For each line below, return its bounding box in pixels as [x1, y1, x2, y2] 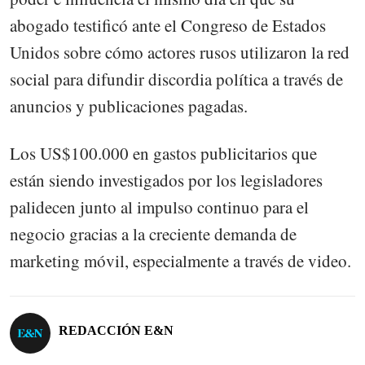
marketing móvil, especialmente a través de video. [10, 249, 351, 273]
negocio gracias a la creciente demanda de [10, 222, 297, 246]
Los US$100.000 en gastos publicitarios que [10, 142, 317, 165]
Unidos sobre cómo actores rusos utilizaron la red [10, 41, 350, 64]
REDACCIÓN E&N [59, 323, 174, 337]
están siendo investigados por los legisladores [10, 169, 323, 192]
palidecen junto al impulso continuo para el [10, 196, 309, 219]
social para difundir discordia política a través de [10, 68, 343, 91]
